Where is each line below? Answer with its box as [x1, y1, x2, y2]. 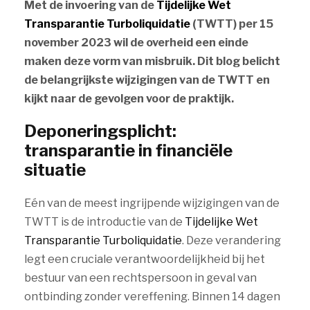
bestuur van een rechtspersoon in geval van [24, 271, 257, 284]
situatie [24, 160, 86, 180]
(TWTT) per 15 [190, 17, 273, 30]
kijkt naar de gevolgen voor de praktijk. [24, 92, 234, 105]
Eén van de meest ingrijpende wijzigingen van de [24, 197, 280, 210]
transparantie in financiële [24, 140, 232, 161]
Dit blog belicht [197, 55, 280, 68]
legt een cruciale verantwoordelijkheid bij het [24, 253, 265, 266]
